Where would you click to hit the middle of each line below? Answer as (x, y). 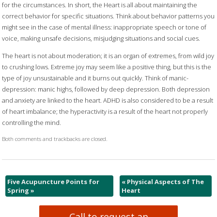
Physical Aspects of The (164, 182)
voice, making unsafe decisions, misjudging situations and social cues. (101, 38)
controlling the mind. (32, 122)
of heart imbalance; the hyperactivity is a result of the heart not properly (105, 111)
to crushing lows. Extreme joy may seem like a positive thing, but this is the (107, 67)
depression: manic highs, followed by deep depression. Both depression (106, 89)
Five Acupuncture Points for (53, 182)
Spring (19, 191)
